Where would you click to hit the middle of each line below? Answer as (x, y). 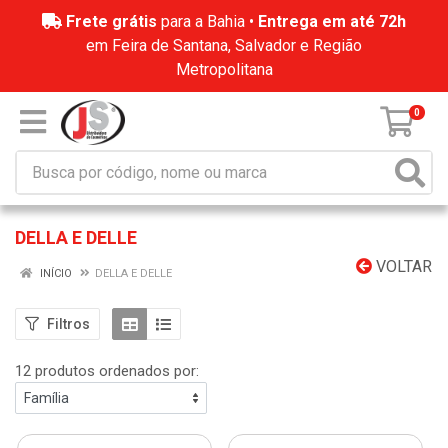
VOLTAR (402, 266)
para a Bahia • (207, 21)
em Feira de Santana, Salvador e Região (224, 45)
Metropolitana (224, 69)
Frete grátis (111, 21)
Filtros (68, 323)
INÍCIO (54, 273)
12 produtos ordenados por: (107, 371)
